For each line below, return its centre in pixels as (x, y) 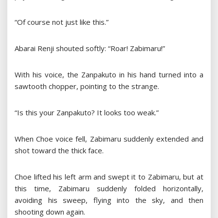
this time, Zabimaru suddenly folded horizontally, (109, 189)
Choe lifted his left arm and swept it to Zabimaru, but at (109, 177)
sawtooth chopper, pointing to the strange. (87, 86)
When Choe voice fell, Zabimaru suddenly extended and (109, 139)
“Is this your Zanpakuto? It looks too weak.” (87, 113)
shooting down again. (50, 212)
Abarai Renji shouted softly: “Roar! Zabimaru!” (90, 48)
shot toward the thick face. (59, 151)
